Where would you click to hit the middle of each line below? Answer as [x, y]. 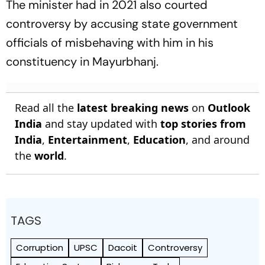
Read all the [46, 108]
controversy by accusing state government [122, 24]
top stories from [203, 124]
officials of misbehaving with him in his [110, 43]
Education [159, 140]
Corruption [40, 248]
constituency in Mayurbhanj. [82, 62]
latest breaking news [133, 108]
